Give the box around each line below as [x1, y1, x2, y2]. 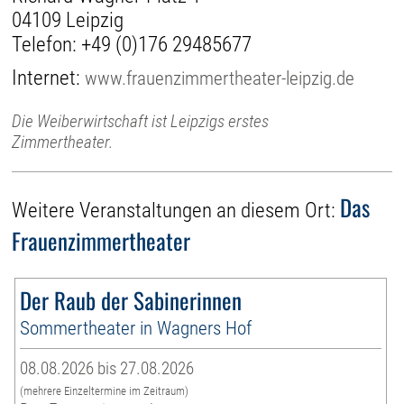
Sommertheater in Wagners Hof [20, 317, 252, 340]
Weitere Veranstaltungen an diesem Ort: [12, 198, 341, 224]
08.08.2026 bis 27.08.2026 [20, 358, 195, 380]
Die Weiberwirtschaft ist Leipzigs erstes [12, 110, 270, 132]
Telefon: [12, 32, 82, 57]
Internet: [12, 65, 86, 90]
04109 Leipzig [12, 7, 124, 32]
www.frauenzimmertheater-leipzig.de [85, 66, 355, 89]
